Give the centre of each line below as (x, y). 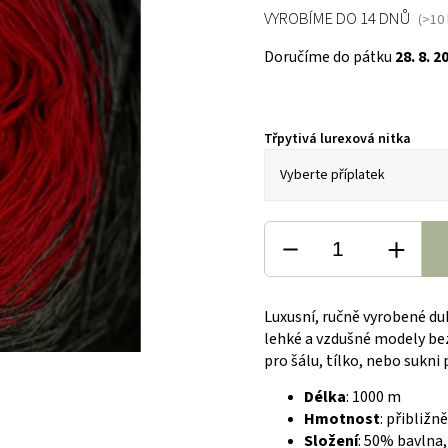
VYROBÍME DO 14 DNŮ (337, 19)
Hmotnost (342, 419)
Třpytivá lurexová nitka (338, 139)
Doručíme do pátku (330, 57)
